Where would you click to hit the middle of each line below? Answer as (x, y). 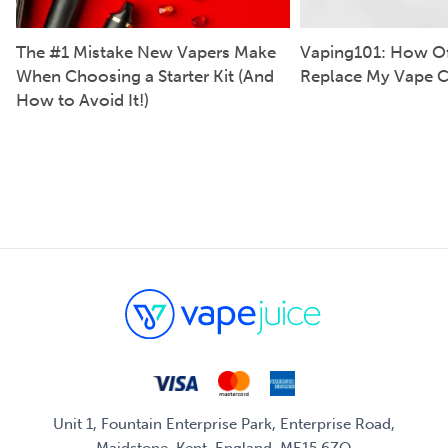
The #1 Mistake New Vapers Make (146, 52)
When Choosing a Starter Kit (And (145, 76)
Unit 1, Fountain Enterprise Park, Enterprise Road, (224, 423)
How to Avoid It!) (82, 100)
